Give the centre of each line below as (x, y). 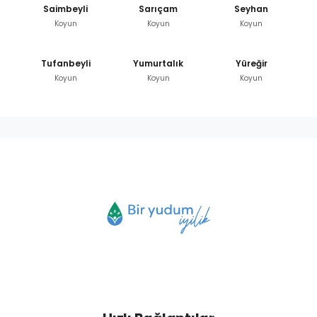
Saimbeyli (66, 8)
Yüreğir (251, 63)
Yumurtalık (158, 63)
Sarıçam (158, 8)
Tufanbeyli (65, 63)
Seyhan (252, 8)
